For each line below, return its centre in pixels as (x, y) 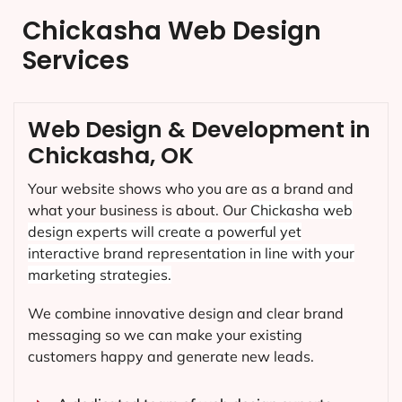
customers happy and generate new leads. (171, 357)
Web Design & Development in (199, 130)
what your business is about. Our (139, 210)
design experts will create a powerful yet (165, 232)
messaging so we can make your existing (165, 335)
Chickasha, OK (111, 156)
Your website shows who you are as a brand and (191, 189)
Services (76, 61)
